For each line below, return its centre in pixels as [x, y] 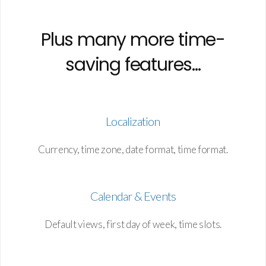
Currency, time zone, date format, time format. [133, 150]
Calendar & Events [133, 196]
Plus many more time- [133, 40]
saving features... [133, 65]
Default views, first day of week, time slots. [133, 224]
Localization [133, 121]
